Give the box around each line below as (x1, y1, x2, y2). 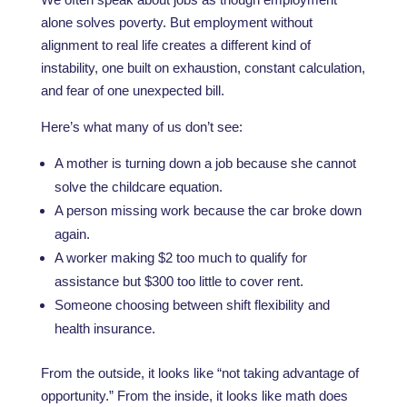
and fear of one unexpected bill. (40, 83, 224, 98)
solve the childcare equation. (54, 179, 223, 194)
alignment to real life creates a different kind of (40, 37, 311, 53)
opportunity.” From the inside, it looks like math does (40, 388, 348, 403)
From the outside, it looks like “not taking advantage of (40, 365, 359, 381)
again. (54, 226, 90, 242)
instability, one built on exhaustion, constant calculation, (40, 60, 365, 75)
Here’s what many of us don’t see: (40, 119, 243, 134)
